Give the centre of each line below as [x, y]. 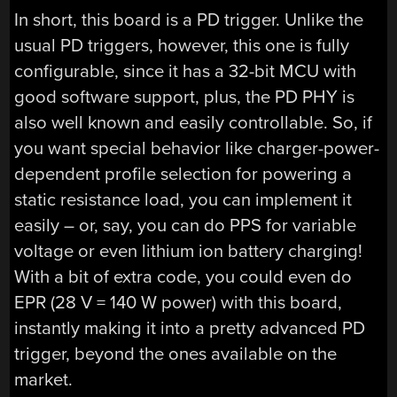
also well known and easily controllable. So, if [194, 123]
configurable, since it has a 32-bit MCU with [186, 72]
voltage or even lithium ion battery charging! [189, 252]
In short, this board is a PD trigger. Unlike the [189, 20]
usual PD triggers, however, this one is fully [182, 46]
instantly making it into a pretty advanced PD [190, 329]
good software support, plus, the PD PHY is [185, 97]
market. [44, 380]
